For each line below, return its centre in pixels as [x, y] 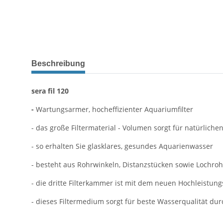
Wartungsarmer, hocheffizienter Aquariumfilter [114, 110]
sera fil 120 [50, 91]
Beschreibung [58, 64]
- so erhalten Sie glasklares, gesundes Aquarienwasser [122, 146]
